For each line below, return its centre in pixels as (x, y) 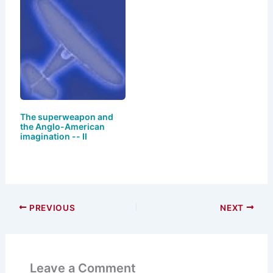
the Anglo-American (62, 127)
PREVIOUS (51, 207)
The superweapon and (66, 117)
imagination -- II (53, 136)
